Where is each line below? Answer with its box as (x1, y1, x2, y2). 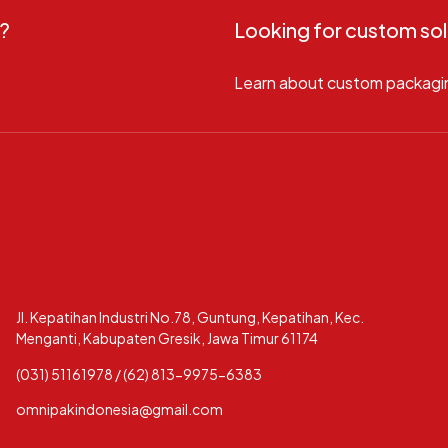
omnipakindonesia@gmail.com (16, 400, 224, 418)
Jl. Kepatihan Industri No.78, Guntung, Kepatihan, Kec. (16, 308, 365, 327)
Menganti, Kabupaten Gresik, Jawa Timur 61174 (16, 329, 319, 348)
